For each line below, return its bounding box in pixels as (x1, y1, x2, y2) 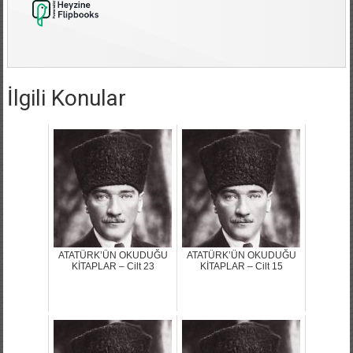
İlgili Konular (6, 84, 126, 111)
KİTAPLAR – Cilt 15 (199, 260, 283, 272)
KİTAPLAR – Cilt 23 (71, 260, 154, 272)
